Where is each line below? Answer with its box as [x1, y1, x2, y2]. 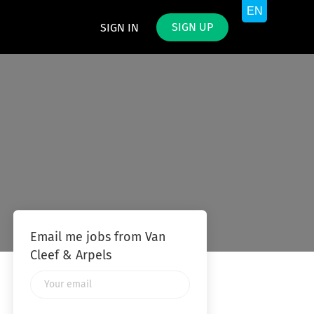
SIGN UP [172, 22, 213, 33]
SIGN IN [100, 22, 139, 34]
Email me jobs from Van [29, 231, 166, 244]
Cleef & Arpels [29, 250, 111, 262]
